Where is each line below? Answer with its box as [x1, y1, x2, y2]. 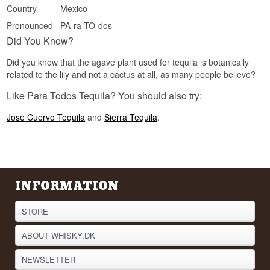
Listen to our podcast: [95, 39, 165, 50]
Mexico [60, 2, 88, 15]
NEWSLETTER [22, 254, 76, 266]
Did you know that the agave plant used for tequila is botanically [7, 56, 250, 69]
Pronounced [7, 19, 54, 32]
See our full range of [95, 22, 163, 33]
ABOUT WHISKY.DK [22, 230, 96, 242]
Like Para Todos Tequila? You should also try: [7, 89, 202, 103]
